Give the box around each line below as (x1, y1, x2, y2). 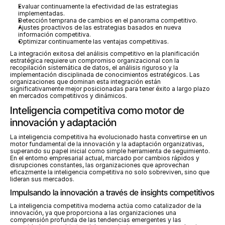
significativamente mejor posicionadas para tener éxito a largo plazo (10, 85, 210, 92)
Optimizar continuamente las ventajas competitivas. (18, 38, 169, 45)
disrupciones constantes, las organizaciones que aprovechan (10, 161, 189, 169)
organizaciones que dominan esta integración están (10, 78, 161, 85)
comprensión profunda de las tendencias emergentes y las (10, 216, 181, 223)
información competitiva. (18, 31, 91, 38)
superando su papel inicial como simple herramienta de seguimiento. (10, 147, 210, 155)
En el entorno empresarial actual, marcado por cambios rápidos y (10, 154, 199, 162)
